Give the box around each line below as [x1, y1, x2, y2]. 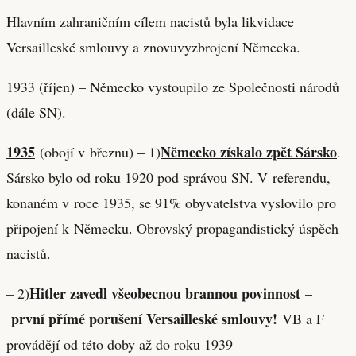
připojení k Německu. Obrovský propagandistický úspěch [6, 218, 339, 238]
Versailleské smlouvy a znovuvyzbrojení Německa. [6, 37, 300, 56]
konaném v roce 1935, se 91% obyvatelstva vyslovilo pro [6, 192, 336, 212]
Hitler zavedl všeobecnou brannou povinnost [29, 282, 300, 304]
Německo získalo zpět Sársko [161, 141, 337, 162]
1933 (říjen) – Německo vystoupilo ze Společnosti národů [6, 76, 339, 96]
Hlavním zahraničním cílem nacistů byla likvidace [6, 11, 294, 31]
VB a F [277, 308, 324, 328]
